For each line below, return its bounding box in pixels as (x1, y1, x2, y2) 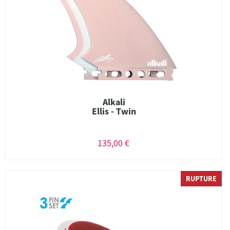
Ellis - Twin (91, 105, 136, 117)
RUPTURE (186, 174, 217, 183)
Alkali (102, 96, 125, 108)
